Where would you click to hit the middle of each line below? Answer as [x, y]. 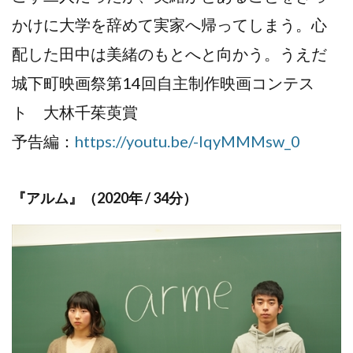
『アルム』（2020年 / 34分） [104, 197]
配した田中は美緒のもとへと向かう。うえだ [169, 53]
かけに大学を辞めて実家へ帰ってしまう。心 [169, 24]
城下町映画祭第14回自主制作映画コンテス [163, 82]
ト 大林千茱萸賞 [75, 111]
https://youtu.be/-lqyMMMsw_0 [188, 141]
